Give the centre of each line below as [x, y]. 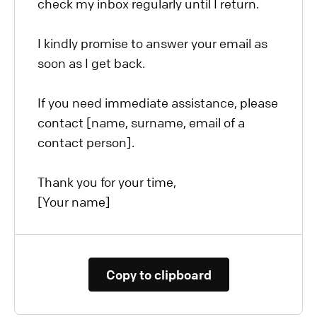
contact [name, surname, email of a [141, 122]
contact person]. [86, 142]
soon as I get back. [91, 63]
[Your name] [74, 201]
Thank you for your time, [107, 181]
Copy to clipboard [158, 274]
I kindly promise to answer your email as [152, 43]
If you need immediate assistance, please [158, 102]
